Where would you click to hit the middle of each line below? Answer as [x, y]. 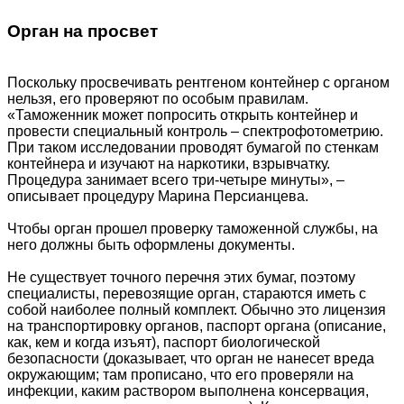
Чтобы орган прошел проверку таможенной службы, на [193, 229]
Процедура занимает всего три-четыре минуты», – [176, 180]
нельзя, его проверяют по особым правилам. [158, 99]
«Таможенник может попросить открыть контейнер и [183, 115]
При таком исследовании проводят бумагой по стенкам [193, 148]
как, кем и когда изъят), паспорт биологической [164, 343]
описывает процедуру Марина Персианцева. [158, 197]
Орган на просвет [83, 32]
